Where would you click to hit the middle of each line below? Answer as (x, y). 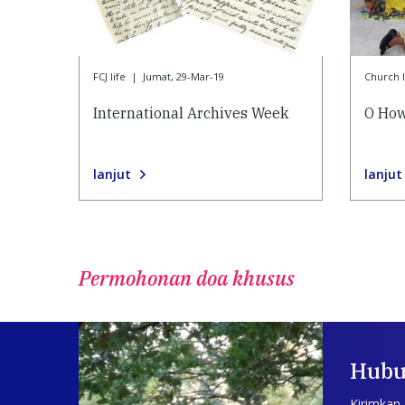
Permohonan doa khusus (187, 278)
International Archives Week (191, 113)
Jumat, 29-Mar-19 (183, 77)
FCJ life (109, 77)
